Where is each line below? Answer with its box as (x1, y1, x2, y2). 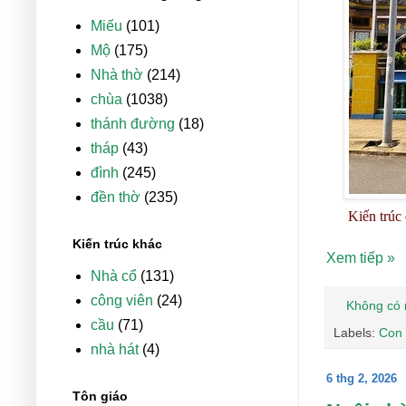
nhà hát (91, 342, 139, 358)
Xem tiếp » (326, 250, 395, 266)
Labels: (333, 324, 379, 340)
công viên (91, 293, 153, 309)
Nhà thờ (91, 67, 143, 83)
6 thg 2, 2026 (326, 371, 397, 385)
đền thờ (91, 189, 140, 206)
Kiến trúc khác (72, 237, 162, 252)
